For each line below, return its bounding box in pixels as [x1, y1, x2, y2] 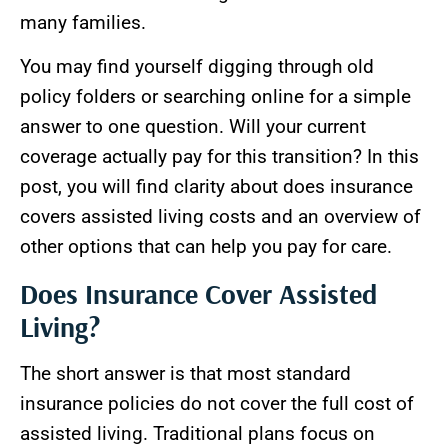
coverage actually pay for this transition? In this [20, 145, 419, 169]
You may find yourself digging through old [20, 55, 374, 79]
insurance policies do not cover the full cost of [20, 391, 414, 415]
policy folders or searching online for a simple [20, 85, 411, 109]
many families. [20, 10, 146, 34]
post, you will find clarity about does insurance [20, 175, 413, 199]
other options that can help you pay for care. [20, 235, 392, 259]
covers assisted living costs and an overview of [20, 205, 421, 229]
